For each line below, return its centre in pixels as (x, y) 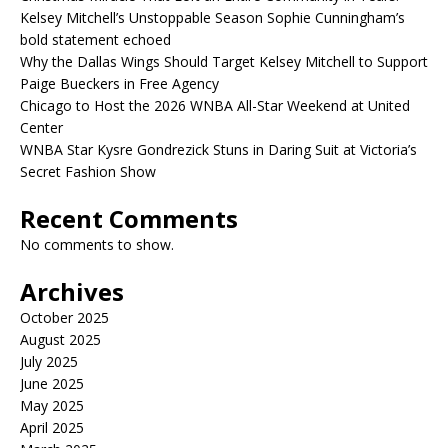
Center (41, 127)
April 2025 (52, 427)
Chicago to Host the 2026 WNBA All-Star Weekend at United (215, 105)
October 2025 (64, 317)
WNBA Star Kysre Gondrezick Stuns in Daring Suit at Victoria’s (218, 149)
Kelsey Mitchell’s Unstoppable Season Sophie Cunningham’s (212, 17)
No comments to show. (97, 244)
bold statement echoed (95, 39)
